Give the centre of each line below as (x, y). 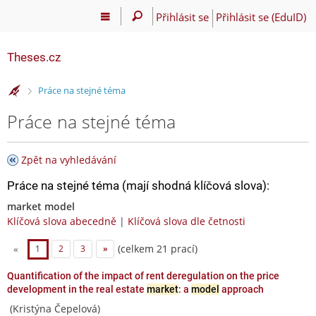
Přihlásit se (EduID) (261, 17)
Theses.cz (34, 57)
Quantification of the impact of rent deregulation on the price (143, 275)
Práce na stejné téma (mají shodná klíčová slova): (138, 185)
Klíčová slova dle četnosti (187, 221)
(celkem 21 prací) (157, 248)
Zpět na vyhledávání (69, 159)
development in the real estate (77, 289)
